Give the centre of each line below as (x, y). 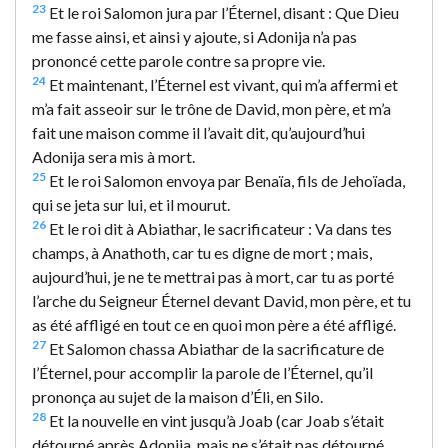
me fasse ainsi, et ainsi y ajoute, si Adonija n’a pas (194, 36)
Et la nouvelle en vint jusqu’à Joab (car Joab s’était (215, 420)
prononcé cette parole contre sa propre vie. (178, 60)
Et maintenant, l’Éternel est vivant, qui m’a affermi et (222, 84)
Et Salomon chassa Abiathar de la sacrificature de (215, 348)
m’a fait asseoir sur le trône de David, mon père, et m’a (211, 108)
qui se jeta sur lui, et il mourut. (131, 204)
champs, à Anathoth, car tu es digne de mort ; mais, (202, 252)
